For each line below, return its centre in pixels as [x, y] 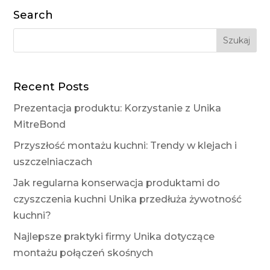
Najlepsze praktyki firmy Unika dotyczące [114, 237]
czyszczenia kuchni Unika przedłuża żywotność [128, 199]
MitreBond [40, 125]
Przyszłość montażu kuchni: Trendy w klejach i [125, 146]
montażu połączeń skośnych [83, 253]
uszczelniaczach [53, 162]
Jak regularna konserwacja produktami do [117, 183]
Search [33, 15]
